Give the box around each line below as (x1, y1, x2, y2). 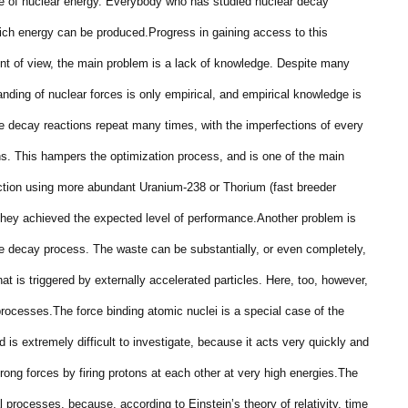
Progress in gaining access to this (148, 25, 328, 39)
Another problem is (257, 211, 356, 225)
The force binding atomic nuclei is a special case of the (53, 304, 344, 318)
